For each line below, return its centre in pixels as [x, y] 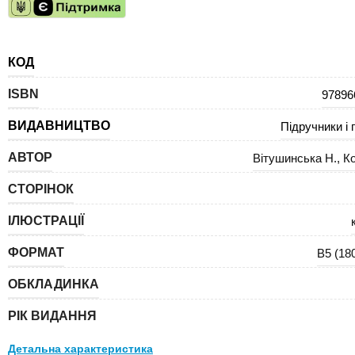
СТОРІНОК [41, 189]
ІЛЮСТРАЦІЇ [46, 221]
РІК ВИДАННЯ [52, 316]
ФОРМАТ [36, 252]
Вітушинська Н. [295, 158]
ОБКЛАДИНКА [53, 284]
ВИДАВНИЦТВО [59, 126]
